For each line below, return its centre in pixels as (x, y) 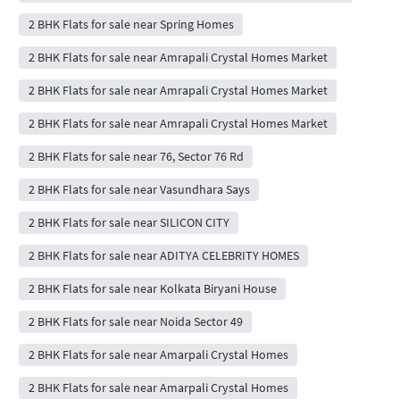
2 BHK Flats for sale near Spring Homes (131, 24)
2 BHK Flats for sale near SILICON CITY (129, 222)
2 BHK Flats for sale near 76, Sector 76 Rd (136, 156)
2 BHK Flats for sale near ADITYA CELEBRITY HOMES (163, 255)
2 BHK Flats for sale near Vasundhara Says (139, 189)
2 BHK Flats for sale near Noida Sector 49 (135, 321)
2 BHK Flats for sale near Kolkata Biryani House (152, 288)
